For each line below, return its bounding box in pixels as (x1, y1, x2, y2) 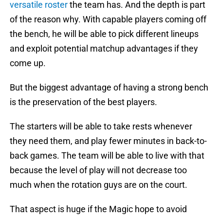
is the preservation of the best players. (10, 97, 157, 108)
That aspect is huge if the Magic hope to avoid (10, 204, 187, 215)
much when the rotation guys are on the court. (10, 180, 187, 190)
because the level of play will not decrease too (10, 165, 187, 176)
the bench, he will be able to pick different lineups (10, 29, 199, 39)
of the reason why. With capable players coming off (10, 14, 206, 25)
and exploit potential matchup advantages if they (10, 43, 198, 54)
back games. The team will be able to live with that (10, 150, 204, 161)
